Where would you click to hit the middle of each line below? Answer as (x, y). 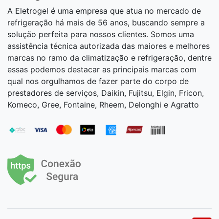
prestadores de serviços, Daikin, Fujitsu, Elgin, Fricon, (106, 93)
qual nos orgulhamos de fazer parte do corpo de (98, 81)
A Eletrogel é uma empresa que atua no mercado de (104, 11)
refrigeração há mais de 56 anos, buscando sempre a (106, 22)
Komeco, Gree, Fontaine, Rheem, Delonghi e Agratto (103, 104)
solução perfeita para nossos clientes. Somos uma (101, 34)
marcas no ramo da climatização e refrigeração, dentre (109, 57)
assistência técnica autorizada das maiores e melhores (109, 46)
